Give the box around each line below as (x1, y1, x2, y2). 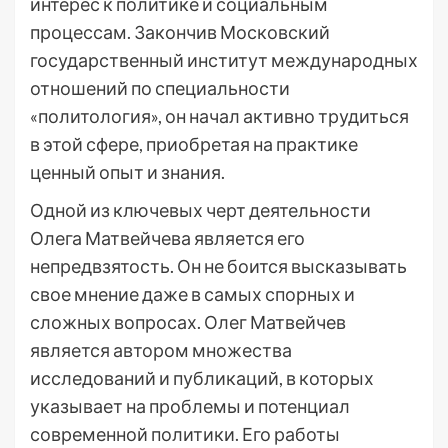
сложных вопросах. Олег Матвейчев (30, 311, 346, 333)
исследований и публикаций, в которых (30, 367, 374, 389)
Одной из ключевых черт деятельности (30, 199, 371, 221)
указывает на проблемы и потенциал (30, 395, 350, 417)
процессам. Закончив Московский (30, 21, 330, 43)
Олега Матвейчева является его (30, 227, 305, 249)
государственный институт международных (30, 49, 418, 71)
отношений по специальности (30, 77, 290, 99)
